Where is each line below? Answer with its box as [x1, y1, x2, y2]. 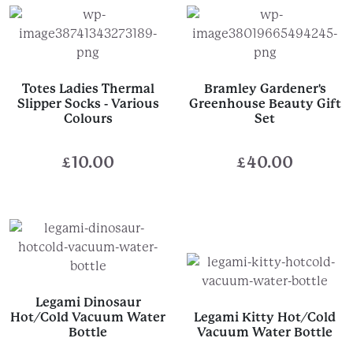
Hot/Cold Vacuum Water [10, 309, 166, 325]
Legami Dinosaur [35, 294, 141, 310]
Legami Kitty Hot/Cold [194, 309, 336, 325]
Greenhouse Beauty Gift [188, 95, 341, 111]
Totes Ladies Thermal [21, 80, 154, 96]
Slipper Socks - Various [17, 95, 159, 111]
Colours [63, 110, 113, 126]
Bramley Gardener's [203, 80, 326, 96]
